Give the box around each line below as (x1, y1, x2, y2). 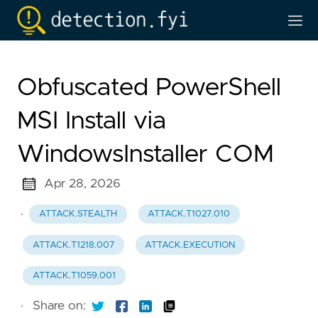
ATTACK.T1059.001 (32, 270, 116, 280)
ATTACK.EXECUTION (145, 240, 236, 250)
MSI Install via (17, 109, 166, 133)
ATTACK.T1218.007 (32, 240, 114, 250)
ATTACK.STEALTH (38, 209, 117, 219)
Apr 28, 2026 (43, 177, 121, 190)
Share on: (33, 300, 86, 313)
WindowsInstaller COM (17, 142, 274, 167)
